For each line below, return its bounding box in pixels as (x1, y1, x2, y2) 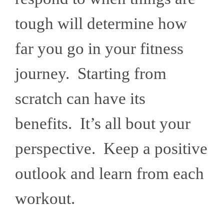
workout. (15, 189, 83, 208)
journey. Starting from (15, 64, 166, 83)
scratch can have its (15, 89, 145, 108)
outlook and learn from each (15, 164, 204, 183)
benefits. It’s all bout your (15, 114, 190, 133)
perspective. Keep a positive (15, 139, 207, 158)
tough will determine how (15, 14, 187, 33)
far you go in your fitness (15, 39, 183, 58)
